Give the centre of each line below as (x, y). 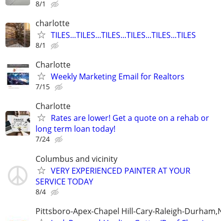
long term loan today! (75, 129)
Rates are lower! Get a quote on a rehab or (130, 118)
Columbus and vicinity (76, 159)
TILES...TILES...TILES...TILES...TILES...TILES (123, 35)
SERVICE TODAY (64, 181)
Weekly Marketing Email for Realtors (118, 77)
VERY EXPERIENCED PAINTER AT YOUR (121, 170)
